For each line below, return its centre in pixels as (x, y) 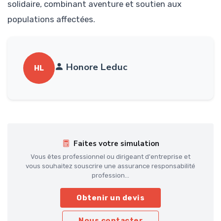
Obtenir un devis (110, 198)
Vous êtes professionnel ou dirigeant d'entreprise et (110, 157)
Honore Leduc (97, 67)
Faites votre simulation (116, 144)
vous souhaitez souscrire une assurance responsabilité (110, 166)
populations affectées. (51, 19)
